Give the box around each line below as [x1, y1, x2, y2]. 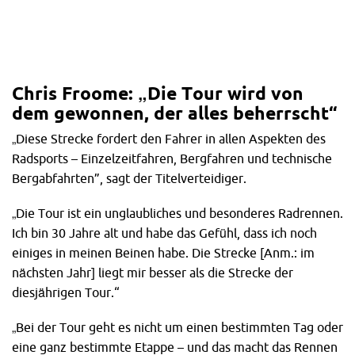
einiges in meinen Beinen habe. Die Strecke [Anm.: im [12, 245, 315, 260]
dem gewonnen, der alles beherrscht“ [12, 102, 337, 123]
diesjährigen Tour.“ [12, 284, 120, 300]
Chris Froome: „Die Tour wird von [12, 82, 303, 103]
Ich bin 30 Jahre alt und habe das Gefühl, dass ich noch [12, 225, 317, 240]
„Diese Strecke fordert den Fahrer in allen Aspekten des [12, 131, 326, 146]
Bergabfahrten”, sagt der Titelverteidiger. [12, 170, 246, 185]
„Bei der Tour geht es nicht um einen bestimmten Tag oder [12, 319, 343, 334]
